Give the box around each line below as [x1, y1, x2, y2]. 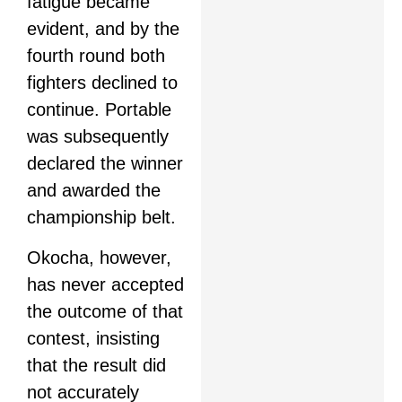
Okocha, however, [27, 247, 171, 267]
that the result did [27, 354, 166, 375]
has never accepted [27, 274, 184, 294]
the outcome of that [27, 301, 183, 321]
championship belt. [27, 207, 176, 228]
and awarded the [27, 180, 161, 201]
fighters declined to [27, 73, 178, 93]
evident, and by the [27, 19, 179, 39]
